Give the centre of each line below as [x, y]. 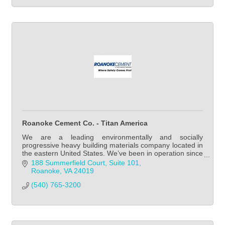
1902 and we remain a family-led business [89, 161]
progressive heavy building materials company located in [113, 145]
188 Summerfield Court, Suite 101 [85, 162]
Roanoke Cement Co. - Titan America [85, 123]
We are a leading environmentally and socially [113, 137]
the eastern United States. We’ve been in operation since [113, 153]
